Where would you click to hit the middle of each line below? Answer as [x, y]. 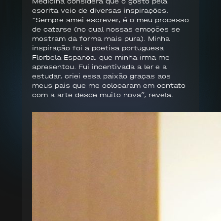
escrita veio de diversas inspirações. [100, 11]
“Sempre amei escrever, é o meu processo [110, 20]
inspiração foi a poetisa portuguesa [98, 48]
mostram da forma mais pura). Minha [101, 39]
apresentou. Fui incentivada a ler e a [99, 67]
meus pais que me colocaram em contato [109, 86]
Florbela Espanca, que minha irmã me [101, 58]
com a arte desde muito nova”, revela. [102, 95]
